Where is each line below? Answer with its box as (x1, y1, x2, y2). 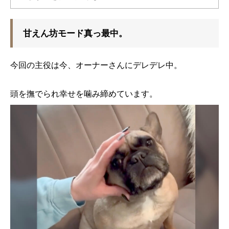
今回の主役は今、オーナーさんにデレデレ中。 (10, 59, 182, 70)
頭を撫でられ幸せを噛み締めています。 (10, 88, 157, 99)
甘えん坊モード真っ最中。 (23, 27, 127, 38)
